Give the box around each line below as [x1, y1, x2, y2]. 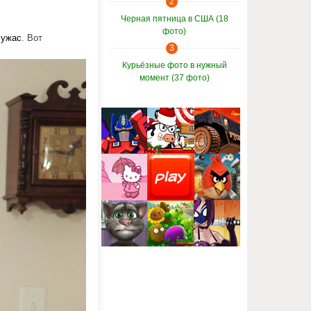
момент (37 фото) [139, 74, 210, 82]
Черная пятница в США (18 [120, 15, 228, 23]
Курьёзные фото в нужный [121, 61, 227, 69]
